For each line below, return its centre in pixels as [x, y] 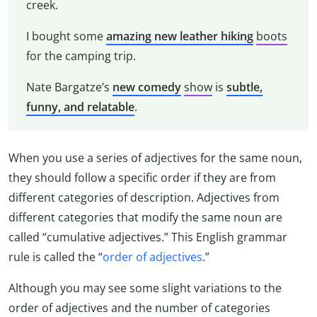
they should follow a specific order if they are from [142, 178]
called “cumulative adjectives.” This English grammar [148, 237]
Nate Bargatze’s [69, 87]
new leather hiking [203, 36]
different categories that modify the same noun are [145, 218]
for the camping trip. [81, 56]
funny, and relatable [80, 106]
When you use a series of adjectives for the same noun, [155, 158]
